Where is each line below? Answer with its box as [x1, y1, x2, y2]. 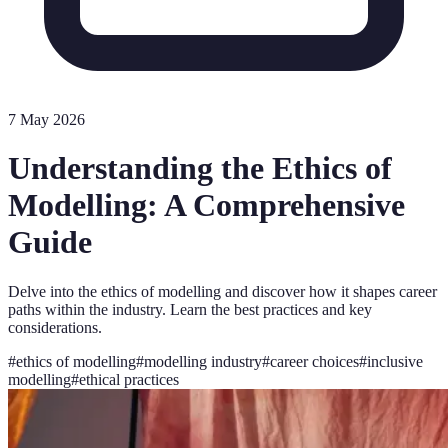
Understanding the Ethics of [8, 150, 392, 187]
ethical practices [79, 370, 179, 388]
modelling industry [144, 352, 262, 370]
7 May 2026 [8, 111, 85, 128]
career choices [270, 352, 359, 370]
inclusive [367, 352, 423, 370]
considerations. [8, 318, 102, 336]
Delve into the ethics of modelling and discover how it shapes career [8, 282, 437, 300]
